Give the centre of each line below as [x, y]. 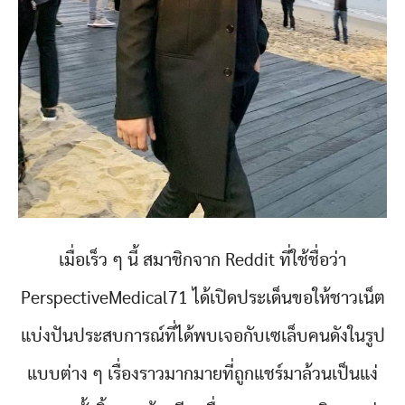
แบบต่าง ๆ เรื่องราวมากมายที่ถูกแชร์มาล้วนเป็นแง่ [202, 375]
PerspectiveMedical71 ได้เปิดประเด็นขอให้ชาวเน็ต [202, 299]
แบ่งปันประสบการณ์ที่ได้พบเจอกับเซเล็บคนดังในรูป [202, 337]
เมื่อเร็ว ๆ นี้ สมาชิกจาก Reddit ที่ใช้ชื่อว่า [202, 261]
